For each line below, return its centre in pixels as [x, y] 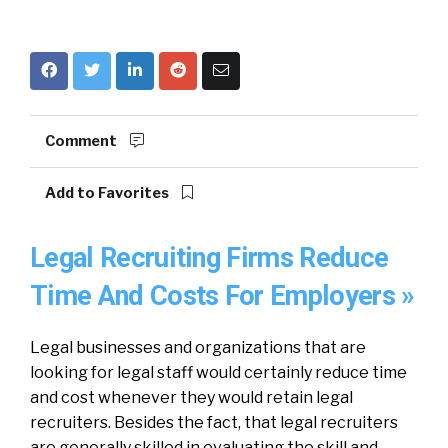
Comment [82, 141]
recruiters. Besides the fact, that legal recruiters [214, 422]
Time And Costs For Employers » [222, 296]
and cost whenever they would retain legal [191, 397]
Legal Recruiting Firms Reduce [209, 258]
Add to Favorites [108, 193]
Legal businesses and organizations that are [198, 347]
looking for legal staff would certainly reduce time [218, 372]
